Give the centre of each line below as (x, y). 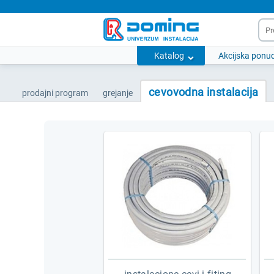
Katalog (169, 56)
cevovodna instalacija (204, 92)
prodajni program (55, 93)
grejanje (118, 93)
